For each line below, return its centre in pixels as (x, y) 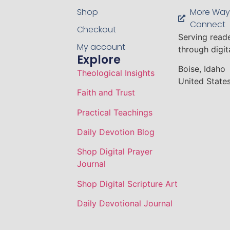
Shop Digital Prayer (114, 152)
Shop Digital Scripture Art (127, 184)
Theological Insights (116, 73)
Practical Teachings (114, 112)
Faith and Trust (106, 93)
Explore (99, 60)
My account (101, 47)
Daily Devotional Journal (124, 204)
